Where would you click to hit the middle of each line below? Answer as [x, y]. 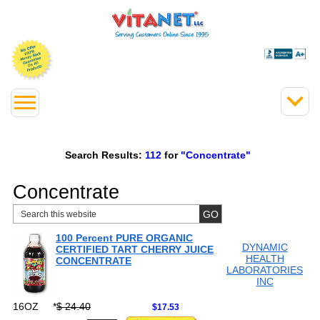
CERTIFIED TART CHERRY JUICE [135, 249]
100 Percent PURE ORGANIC [124, 238]
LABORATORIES [265, 270]
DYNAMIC [265, 247]
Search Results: [104, 155]
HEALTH [265, 259]
